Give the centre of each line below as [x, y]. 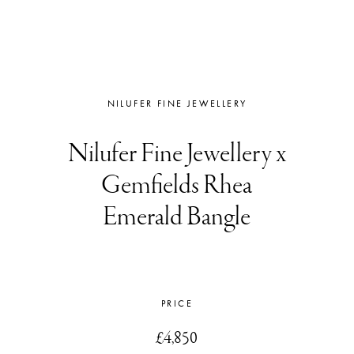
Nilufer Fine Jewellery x [177, 154]
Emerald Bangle [177, 217]
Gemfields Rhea [177, 186]
